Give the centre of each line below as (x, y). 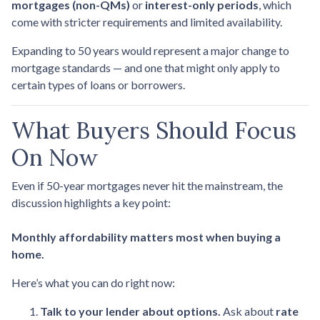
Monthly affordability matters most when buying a (146, 236)
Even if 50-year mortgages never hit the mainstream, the (147, 185)
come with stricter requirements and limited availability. (147, 21)
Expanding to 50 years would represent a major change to (150, 50)
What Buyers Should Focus (154, 130)
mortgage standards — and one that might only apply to (146, 67)
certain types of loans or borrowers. (98, 84)
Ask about (248, 311)
